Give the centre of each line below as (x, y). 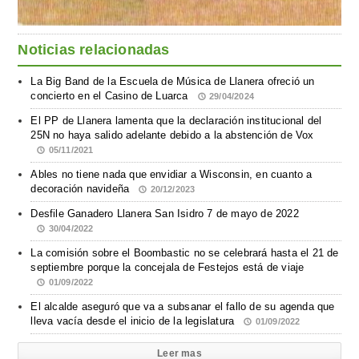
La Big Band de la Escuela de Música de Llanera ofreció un (173, 81)
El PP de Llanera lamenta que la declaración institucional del (176, 120)
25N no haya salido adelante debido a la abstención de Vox (172, 135)
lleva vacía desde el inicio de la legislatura (134, 321)
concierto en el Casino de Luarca (111, 95)
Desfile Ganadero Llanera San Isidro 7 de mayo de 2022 (165, 213)
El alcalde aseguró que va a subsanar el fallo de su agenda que (183, 306)
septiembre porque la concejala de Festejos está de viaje (167, 267)
